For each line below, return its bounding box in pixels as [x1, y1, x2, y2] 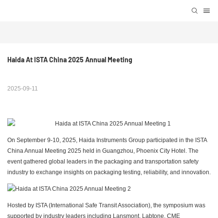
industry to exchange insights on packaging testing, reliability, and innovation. [7, 169, 211, 176]
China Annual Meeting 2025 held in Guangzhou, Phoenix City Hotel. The [7, 147, 199, 155]
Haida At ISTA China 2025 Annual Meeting [7, 55, 132, 64]
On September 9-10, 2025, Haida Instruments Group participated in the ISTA [7, 137, 207, 144]
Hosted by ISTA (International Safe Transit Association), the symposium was [7, 202, 205, 209]
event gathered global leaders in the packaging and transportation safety [7, 158, 199, 165]
